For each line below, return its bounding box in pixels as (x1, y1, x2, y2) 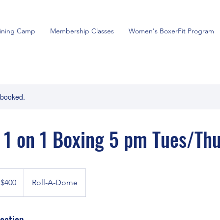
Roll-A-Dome (32, 177, 78, 187)
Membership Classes (50, 27, 114, 35)
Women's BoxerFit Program (129, 27, 214, 35)
